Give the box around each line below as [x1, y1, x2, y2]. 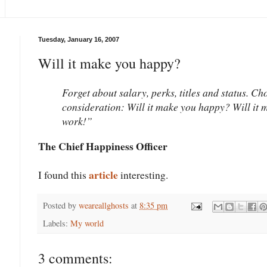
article [89, 166, 118, 182]
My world [70, 218, 104, 229]
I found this [38, 167, 89, 182]
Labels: [43, 218, 70, 229]
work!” [62, 114, 92, 129]
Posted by [43, 199, 79, 211]
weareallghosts [79, 199, 129, 211]
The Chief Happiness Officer [38, 138, 167, 154]
